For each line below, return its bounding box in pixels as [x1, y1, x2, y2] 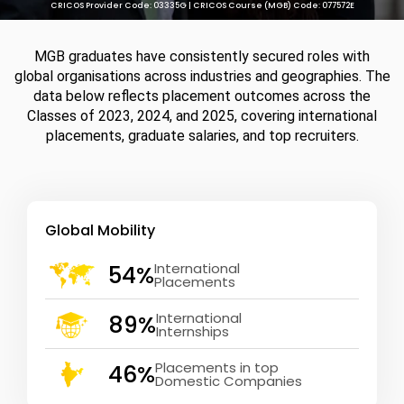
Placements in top [155, 358, 279, 378]
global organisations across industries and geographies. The [14, 67, 390, 85]
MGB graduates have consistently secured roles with [34, 47, 370, 65]
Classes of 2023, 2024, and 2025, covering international [27, 106, 377, 124]
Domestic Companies [155, 372, 302, 391]
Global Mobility [45, 219, 155, 241]
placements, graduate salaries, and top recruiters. [45, 126, 359, 144]
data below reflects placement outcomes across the [33, 87, 371, 105]
